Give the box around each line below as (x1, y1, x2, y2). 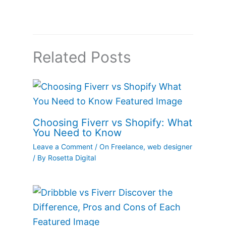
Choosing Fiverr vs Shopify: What (33, 117, 192, 129)
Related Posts (33, 48, 131, 67)
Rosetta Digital (48, 153, 96, 162)
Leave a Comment (33, 142, 93, 151)
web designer (147, 142, 192, 151)
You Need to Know (33, 127, 122, 139)
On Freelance (99, 142, 143, 151)
